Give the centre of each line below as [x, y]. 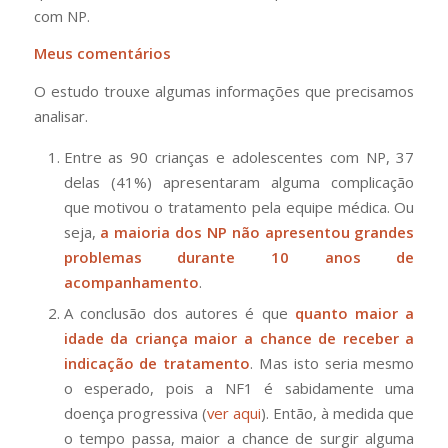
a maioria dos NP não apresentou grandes [255, 231]
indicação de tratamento [157, 362]
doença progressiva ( [135, 412]
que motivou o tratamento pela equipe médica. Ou [239, 206]
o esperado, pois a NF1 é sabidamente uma [239, 387]
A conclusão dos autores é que [179, 312]
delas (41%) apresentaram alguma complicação [239, 181]
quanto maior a [354, 312]
